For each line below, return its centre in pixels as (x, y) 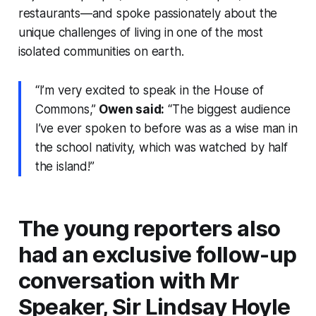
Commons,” (66, 109)
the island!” (65, 166)
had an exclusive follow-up (157, 254)
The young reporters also (149, 228)
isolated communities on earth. (101, 51)
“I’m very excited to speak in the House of (149, 90)
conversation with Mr (128, 280)
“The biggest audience (227, 109)
